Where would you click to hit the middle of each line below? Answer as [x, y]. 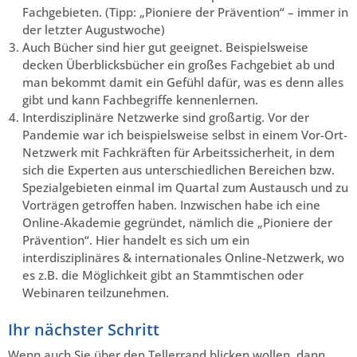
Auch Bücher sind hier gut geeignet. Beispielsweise [165, 47]
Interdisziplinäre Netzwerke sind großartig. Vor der [166, 117]
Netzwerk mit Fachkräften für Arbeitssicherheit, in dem [178, 152]
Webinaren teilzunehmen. [96, 292]
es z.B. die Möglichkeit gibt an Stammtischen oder [163, 275]
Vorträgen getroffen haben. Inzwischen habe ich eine [171, 204]
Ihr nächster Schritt [84, 329]
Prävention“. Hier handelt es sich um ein [136, 239]
